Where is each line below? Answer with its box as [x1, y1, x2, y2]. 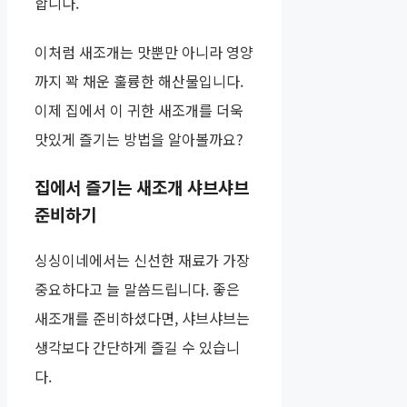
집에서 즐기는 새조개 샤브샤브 [35, 174, 249, 200]
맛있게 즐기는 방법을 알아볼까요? [35, 128, 243, 151]
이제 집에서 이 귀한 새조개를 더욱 [35, 99, 243, 122]
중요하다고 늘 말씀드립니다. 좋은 [35, 278, 240, 301]
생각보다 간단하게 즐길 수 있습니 [35, 336, 240, 359]
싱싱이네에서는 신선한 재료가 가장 [35, 249, 250, 272]
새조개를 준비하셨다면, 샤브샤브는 [35, 307, 250, 330]
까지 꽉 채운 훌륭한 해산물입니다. [35, 70, 243, 93]
